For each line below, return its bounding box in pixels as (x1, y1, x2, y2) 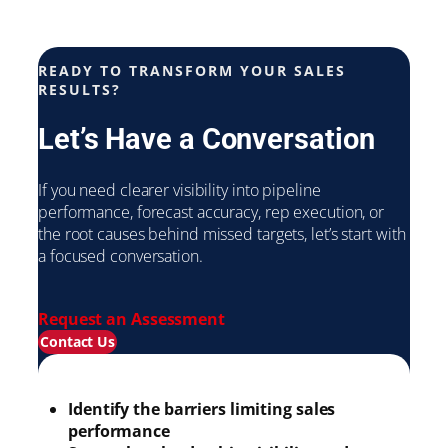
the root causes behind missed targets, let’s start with (38, 222, 406, 245)
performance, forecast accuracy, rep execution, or (38, 200, 385, 223)
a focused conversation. (38, 244, 203, 267)
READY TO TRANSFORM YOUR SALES (38, 60, 346, 80)
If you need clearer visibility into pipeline (38, 178, 321, 201)
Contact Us (40, 332, 115, 351)
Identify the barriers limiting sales (68, 398, 336, 421)
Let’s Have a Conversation (38, 121, 375, 156)
